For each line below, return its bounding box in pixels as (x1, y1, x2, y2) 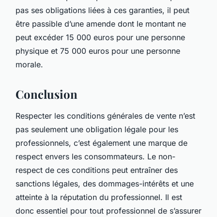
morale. (15, 59, 43, 69)
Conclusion (15, 86, 77, 102)
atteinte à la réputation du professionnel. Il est (15, 192, 182, 202)
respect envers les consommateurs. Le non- (15, 151, 175, 161)
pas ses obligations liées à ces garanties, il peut (15, 5, 189, 15)
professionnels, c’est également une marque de (15, 138, 187, 148)
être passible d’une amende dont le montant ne (15, 18, 186, 29)
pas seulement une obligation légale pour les (15, 124, 178, 134)
